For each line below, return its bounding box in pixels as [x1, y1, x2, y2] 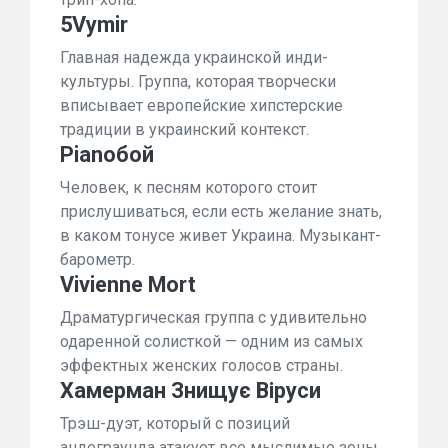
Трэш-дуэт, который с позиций [60, 414, 290, 433]
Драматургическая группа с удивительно [60, 308, 367, 327]
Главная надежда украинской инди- [60, 48, 328, 67]
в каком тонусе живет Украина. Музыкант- [60, 226, 381, 245]
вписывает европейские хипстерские [60, 96, 343, 115]
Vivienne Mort [60, 272, 196, 297]
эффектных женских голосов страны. [60, 356, 343, 375]
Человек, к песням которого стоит [60, 178, 317, 197]
